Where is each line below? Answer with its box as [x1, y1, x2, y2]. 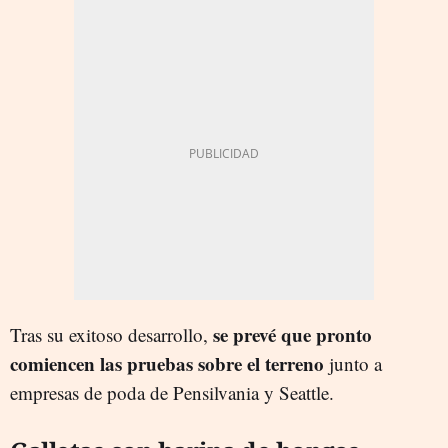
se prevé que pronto [213, 320, 372, 348]
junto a [324, 350, 382, 376]
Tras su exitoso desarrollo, [10, 321, 213, 347]
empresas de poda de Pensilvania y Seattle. [10, 379, 334, 405]
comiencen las [10, 349, 122, 377]
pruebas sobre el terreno [127, 349, 324, 377]
